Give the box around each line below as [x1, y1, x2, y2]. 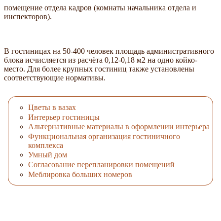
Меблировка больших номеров [28, 170, 132, 179]
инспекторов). [4, 12, 52, 21]
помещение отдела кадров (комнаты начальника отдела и [4, 3, 196, 12]
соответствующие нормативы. [4, 73, 106, 82]
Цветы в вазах [28, 103, 76, 112]
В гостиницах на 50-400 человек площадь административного [4, 46, 214, 55]
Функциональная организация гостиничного [28, 132, 180, 141]
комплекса [28, 141, 63, 149]
